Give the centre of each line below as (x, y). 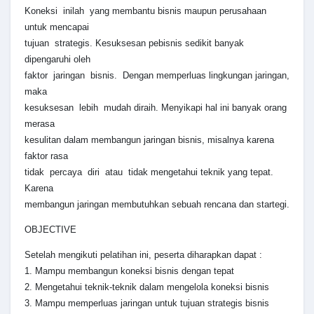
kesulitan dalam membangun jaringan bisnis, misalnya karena (149, 139)
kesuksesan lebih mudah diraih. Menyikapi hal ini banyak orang (156, 107)
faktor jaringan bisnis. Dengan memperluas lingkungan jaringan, (157, 75)
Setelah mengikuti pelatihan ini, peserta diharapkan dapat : (143, 254)
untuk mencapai (57, 27)
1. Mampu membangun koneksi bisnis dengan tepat (129, 271)
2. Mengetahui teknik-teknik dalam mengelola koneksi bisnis (147, 287)
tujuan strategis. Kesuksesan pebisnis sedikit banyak (134, 43)
